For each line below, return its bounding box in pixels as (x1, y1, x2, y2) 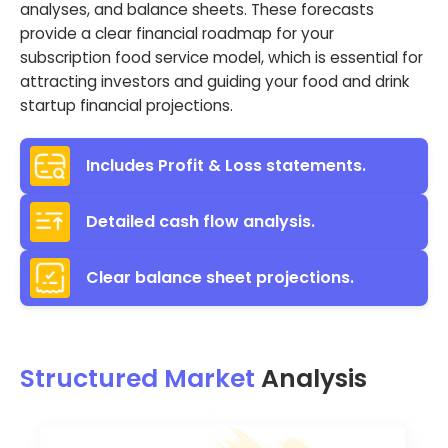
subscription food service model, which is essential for (20, 46, 423, 68)
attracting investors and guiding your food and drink (20, 70, 409, 92)
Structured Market (20, 360, 255, 396)
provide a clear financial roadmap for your (20, 22, 334, 44)
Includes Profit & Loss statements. (86, 154, 366, 178)
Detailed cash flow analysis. (86, 210, 315, 234)
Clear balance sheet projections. (86, 266, 354, 290)
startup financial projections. (20, 94, 233, 116)
